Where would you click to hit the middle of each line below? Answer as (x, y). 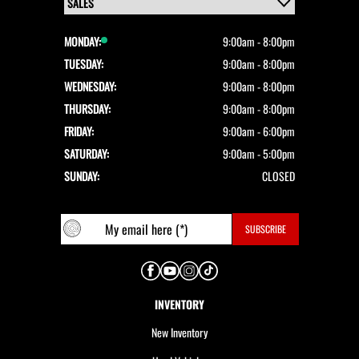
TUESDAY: (84, 64)
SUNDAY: (82, 176)
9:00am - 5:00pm (259, 153)
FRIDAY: (79, 131)
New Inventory (179, 332)
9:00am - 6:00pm (259, 131)
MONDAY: (83, 41)
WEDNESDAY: (90, 86)
